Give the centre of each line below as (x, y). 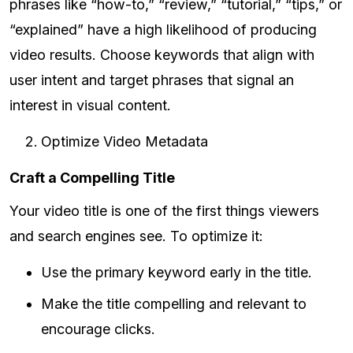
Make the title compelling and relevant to (174, 304)
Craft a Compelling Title (92, 178)
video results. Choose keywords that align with (162, 55)
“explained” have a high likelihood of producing (163, 30)
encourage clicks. (98, 329)
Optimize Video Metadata (124, 142)
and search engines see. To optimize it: (136, 236)
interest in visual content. (90, 106)
